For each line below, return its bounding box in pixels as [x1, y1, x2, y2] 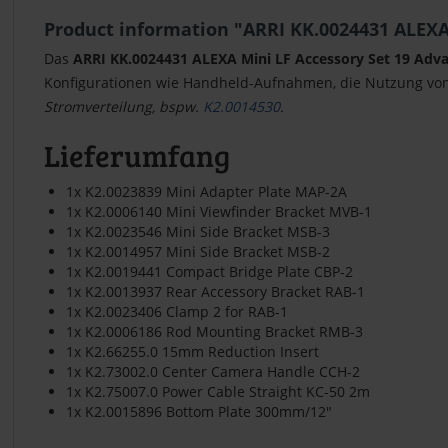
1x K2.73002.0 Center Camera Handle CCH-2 [66, 361, 360, 381]
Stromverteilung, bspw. [44, 96, 203, 116]
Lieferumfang [44, 134, 230, 175]
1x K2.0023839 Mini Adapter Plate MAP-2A [66, 181, 347, 201]
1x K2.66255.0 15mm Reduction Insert [66, 341, 319, 361]
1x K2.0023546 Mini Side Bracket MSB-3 [66, 221, 330, 241]
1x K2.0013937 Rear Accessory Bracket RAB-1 [66, 281, 365, 301]
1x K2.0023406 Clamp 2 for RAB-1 [66, 301, 288, 321]
